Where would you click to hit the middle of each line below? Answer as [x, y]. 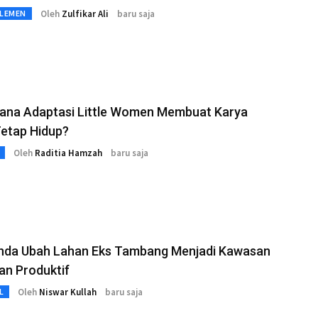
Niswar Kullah [68, 292]
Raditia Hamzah [68, 153]
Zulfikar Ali [85, 13]
